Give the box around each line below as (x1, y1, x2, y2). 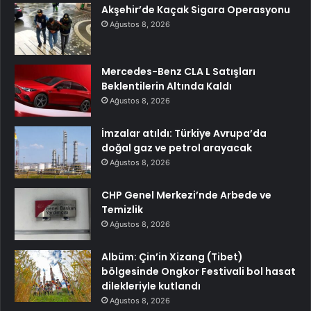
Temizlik (101, 202, 143, 217)
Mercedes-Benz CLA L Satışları (101, 64, 255, 78)
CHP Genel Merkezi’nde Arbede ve (101, 187, 271, 202)
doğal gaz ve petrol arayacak (101, 140, 252, 155)
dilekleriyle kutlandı (101, 278, 201, 293)
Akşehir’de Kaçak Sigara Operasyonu (101, 2, 290, 17)
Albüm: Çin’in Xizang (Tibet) (101, 249, 243, 264)
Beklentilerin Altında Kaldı (101, 78, 232, 93)
